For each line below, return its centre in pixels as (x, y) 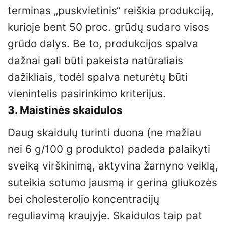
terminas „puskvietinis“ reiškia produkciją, (111, 11)
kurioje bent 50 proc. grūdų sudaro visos (108, 27)
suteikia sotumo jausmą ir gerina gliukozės (112, 182)
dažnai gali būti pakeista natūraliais (95, 61)
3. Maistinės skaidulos (65, 110)
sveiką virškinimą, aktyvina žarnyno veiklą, (113, 165)
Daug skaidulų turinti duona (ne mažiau (104, 132)
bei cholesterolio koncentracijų (83, 199)
